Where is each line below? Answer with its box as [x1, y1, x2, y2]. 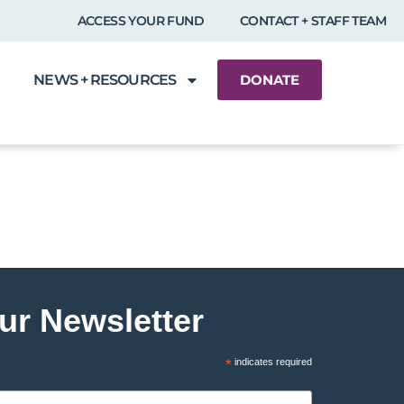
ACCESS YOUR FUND [77, 13, 204, 29]
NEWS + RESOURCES [33, 71, 176, 88]
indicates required [232, 356, 313, 368]
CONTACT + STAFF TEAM [240, 13, 386, 29]
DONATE [239, 71, 299, 88]
